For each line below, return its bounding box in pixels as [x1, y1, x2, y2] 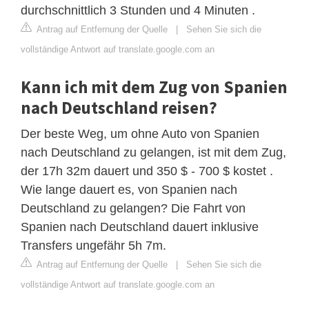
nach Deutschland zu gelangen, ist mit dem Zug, [21, 145, 286, 159]
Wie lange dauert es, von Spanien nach [21, 182, 237, 197]
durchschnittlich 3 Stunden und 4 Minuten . [21, 3, 255, 17]
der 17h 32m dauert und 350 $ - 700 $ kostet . [21, 163, 273, 178]
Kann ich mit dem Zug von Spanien [21, 75, 288, 98]
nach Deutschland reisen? [21, 96, 217, 119]
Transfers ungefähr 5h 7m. [21, 238, 166, 252]
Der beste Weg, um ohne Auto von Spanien [21, 126, 259, 141]
